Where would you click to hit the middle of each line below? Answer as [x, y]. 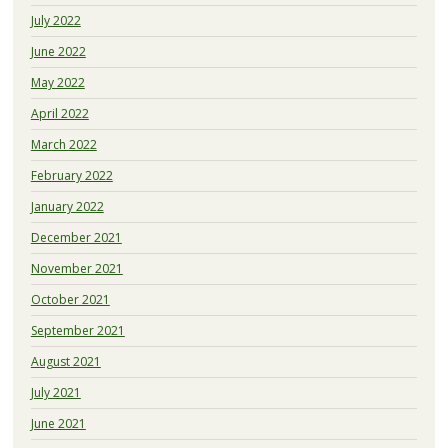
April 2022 [59, 113]
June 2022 [58, 51]
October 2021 [70, 299]
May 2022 [57, 82]
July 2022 [55, 20]
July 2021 [55, 392]
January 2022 [67, 206]
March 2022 [63, 144]
